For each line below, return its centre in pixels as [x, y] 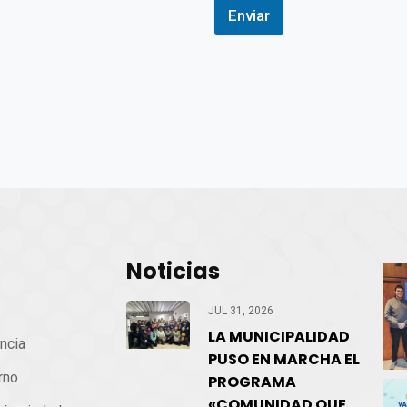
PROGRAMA [252, 382]
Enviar [249, 16]
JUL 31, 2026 [241, 311]
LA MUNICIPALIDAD [279, 337]
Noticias [173, 272]
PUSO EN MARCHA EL [284, 360]
